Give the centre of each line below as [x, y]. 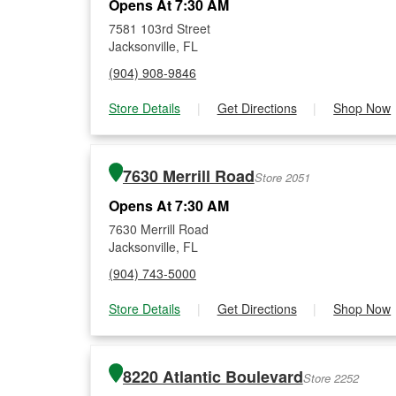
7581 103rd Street [160, 28]
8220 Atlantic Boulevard [213, 377]
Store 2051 [282, 177]
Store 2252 [331, 378]
